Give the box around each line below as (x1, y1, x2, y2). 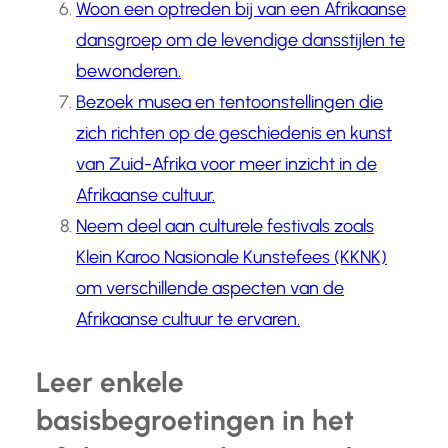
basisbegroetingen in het (36, 403, 354, 438)
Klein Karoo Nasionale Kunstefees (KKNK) (76, 246, 387, 269)
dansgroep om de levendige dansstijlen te (76, 29, 405, 52)
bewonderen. (76, 60, 181, 83)
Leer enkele (36, 365, 184, 400)
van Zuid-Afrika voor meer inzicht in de (76, 153, 377, 176)
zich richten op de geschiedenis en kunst (76, 122, 392, 145)
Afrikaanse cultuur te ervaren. (76, 308, 300, 331)
